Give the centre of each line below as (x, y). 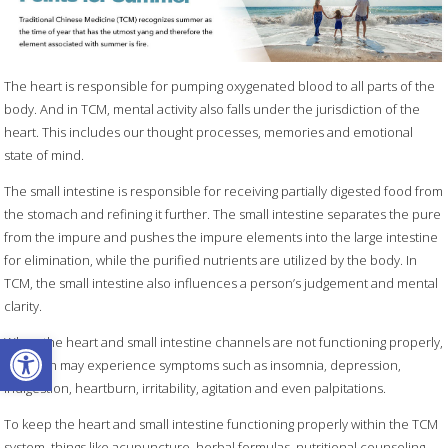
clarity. (23, 306)
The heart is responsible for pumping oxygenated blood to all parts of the (220, 86)
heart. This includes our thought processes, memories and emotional (209, 132)
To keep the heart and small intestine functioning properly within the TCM (221, 424)
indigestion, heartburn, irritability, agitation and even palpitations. (195, 388)
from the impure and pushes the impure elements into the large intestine (221, 237)
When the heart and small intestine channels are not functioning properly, (224, 342)
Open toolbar (62, 347)
